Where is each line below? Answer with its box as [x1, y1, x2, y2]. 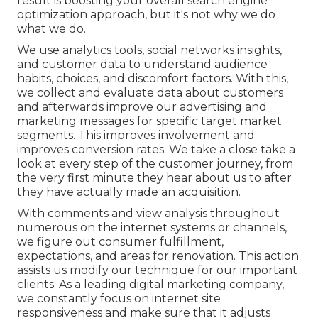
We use [17, 43, 62, 57]
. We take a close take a [164, 143, 295, 157]
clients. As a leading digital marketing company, [17, 278, 284, 292]
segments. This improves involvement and [17, 128, 255, 143]
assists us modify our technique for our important [17, 263, 297, 278]
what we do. [17, 22, 86, 36]
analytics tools [62, 43, 142, 57]
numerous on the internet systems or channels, [17, 221, 287, 235]
